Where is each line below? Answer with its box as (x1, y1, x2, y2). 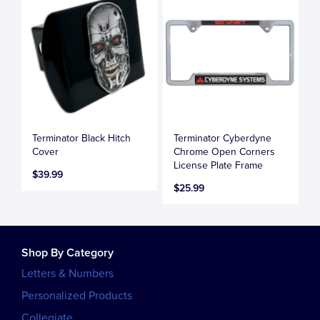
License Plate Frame (174, 159, 264, 171)
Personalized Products (21, 288, 132, 303)
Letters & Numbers (21, 266, 114, 281)
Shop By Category (21, 245, 114, 260)
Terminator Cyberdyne (174, 131, 272, 144)
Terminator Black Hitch (32, 131, 131, 144)
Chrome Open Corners (174, 145, 276, 158)
